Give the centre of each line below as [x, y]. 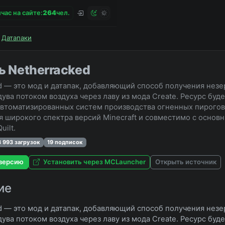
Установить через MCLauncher [93, 162]
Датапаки [17, 38]
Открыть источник [186, 162]
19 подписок [65, 142]
